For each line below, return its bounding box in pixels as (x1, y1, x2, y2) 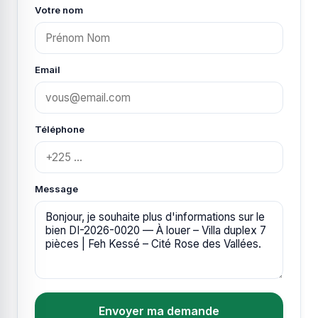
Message (35, 183, 78, 194)
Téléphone (35, 124, 84, 135)
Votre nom (35, 4, 83, 16)
